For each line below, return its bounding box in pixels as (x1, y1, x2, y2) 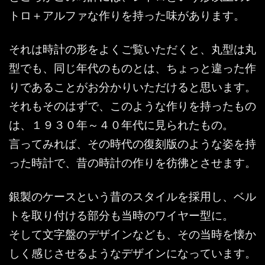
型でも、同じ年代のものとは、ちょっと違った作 (9, 59, 256, 76)
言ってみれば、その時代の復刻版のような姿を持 (9, 135, 256, 151)
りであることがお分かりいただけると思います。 (9, 78, 256, 95)
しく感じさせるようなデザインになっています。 (9, 244, 256, 261)
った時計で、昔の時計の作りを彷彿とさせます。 (9, 154, 256, 170)
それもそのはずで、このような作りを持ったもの (9, 97, 256, 114)
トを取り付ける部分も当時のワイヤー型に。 (9, 206, 234, 223)
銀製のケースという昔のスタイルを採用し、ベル (9, 188, 256, 204)
